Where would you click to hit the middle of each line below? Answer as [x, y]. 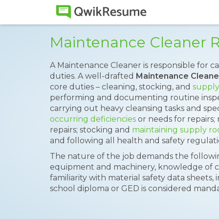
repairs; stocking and [91, 130]
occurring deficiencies [93, 119]
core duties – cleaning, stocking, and [121, 87]
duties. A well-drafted [93, 76]
